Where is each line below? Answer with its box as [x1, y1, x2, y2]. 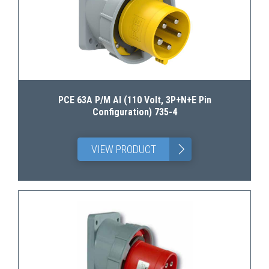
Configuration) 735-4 [92, 106, 177, 118]
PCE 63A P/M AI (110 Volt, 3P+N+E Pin [58, 94, 211, 106]
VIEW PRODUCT [91, 143, 156, 156]
